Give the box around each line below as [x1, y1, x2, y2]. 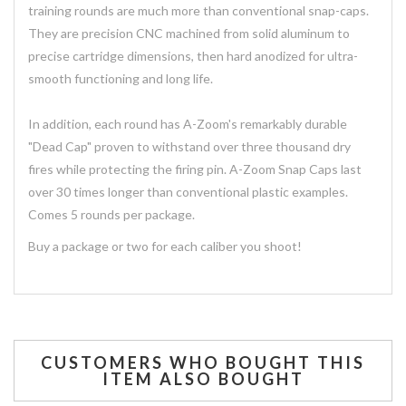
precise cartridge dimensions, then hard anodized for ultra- [28, 47, 358, 63]
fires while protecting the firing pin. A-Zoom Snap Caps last [28, 160, 362, 177]
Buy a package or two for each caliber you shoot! [28, 237, 302, 254]
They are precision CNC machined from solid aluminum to [28, 24, 350, 41]
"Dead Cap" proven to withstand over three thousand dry [28, 138, 351, 154]
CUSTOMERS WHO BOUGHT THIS [41, 352, 365, 372]
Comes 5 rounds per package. [28, 206, 195, 222]
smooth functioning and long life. [28, 70, 213, 86]
